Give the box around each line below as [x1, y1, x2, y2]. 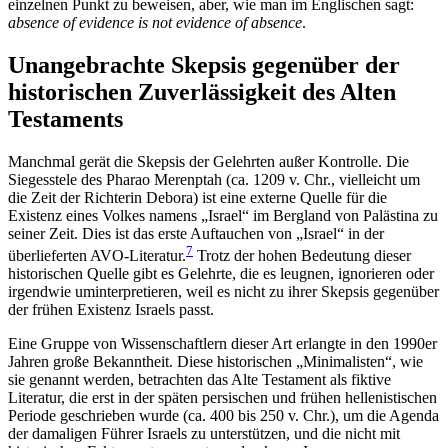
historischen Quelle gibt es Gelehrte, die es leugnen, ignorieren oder [8, 265, 434, 283]
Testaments [8, 106, 123, 133]
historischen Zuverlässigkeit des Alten [8, 79, 396, 106]
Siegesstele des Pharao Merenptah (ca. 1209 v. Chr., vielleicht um [8, 170, 420, 188]
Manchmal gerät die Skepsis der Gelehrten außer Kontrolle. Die [8, 152, 409, 170]
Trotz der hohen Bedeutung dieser [193, 247, 411, 265]
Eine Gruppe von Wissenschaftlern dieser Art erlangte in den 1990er [8, 335, 437, 353]
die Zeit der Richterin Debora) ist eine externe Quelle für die [8, 188, 387, 206]
